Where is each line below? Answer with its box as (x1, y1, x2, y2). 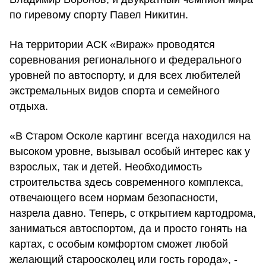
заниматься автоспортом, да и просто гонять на (9, 222, 247, 235)
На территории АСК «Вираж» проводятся (9, 38, 215, 50)
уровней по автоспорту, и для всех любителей (9, 69, 240, 81)
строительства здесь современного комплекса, (9, 176, 243, 188)
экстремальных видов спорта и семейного (9, 84, 220, 97)
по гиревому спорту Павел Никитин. (9, 8, 188, 21)
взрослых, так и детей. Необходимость (9, 160, 202, 173)
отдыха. (9, 100, 48, 112)
